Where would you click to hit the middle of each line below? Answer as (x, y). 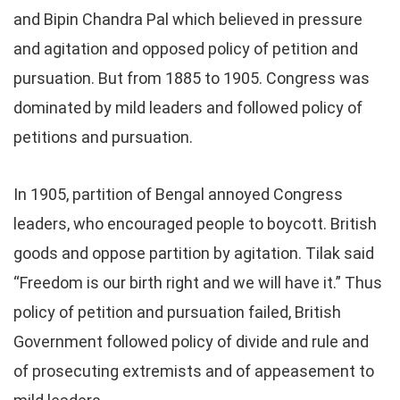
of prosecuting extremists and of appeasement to (194, 371)
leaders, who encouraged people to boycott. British (195, 224)
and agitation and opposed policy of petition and (186, 49)
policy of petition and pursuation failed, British (177, 312)
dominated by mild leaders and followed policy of (188, 108)
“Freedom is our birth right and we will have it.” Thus (198, 283)
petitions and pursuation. (103, 137)
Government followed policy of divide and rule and (191, 342)
